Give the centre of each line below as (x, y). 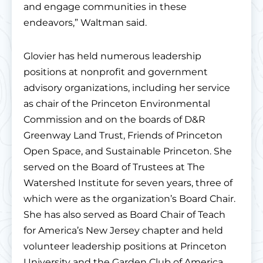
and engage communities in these (105, 7)
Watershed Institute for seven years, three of (128, 183)
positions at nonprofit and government (116, 72)
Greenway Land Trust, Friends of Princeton (123, 136)
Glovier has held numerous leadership (112, 56)
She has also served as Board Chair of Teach (124, 215)
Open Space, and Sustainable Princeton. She (128, 151)
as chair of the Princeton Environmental (117, 104)
